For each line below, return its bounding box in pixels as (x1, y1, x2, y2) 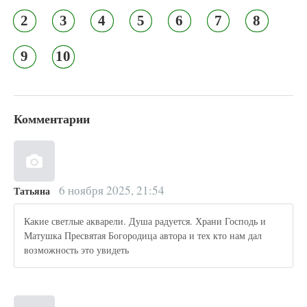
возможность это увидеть (24, 243, 130, 257)
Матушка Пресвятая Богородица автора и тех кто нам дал (24, 229, 262, 243)
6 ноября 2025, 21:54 (56, 182, 164, 198)
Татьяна (14, 183, 50, 198)
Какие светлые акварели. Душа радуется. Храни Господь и (24, 214, 267, 228)
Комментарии (14, 109, 90, 127)
